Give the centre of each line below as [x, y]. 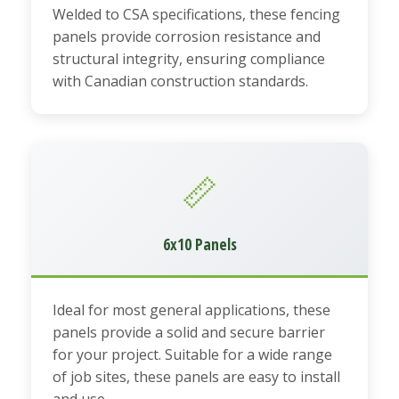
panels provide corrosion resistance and [187, 36]
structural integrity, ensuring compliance [189, 58]
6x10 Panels [199, 244]
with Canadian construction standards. [180, 81]
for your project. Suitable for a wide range [192, 354]
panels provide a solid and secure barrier [189, 332]
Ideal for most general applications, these [191, 309]
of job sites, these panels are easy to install [196, 376]
